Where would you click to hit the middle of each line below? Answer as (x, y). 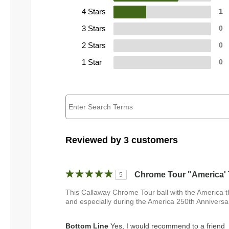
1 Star (92, 62)
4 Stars (94, 11)
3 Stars (94, 28)
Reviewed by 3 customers (122, 140)
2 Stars (94, 45)
